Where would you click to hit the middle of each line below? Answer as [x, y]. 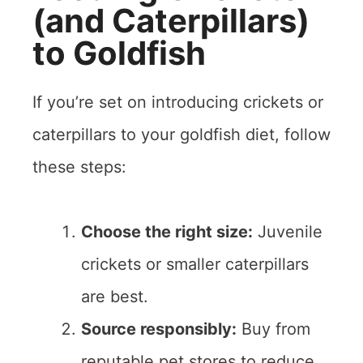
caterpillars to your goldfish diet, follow [181, 135]
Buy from [273, 329]
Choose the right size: [167, 232]
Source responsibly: [159, 329]
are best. [115, 297]
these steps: [79, 167]
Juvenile [288, 232]
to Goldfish [119, 53]
